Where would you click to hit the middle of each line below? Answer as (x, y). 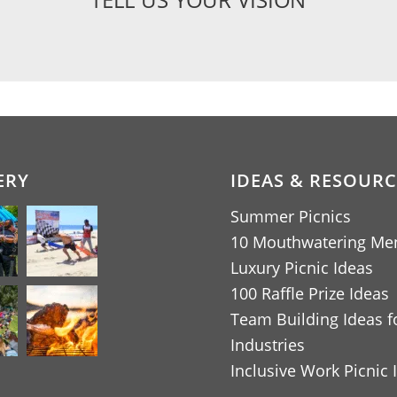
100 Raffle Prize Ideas (310, 293)
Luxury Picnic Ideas (302, 267)
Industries (268, 344)
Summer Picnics (291, 216)
